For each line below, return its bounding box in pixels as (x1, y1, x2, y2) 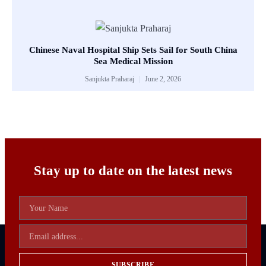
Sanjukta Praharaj (85, 75, 136, 84)
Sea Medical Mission (93, 56, 173, 66)
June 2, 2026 (143, 75, 181, 84)
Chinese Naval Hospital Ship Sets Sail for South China (28, 45, 237, 55)
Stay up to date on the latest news (34, 163, 232, 179)
